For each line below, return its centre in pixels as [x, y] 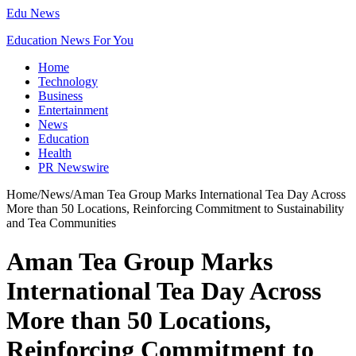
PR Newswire [74, 167]
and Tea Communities [61, 223]
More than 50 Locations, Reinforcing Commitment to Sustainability [175, 209]
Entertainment [73, 110]
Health [55, 153]
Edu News [33, 13]
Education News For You [70, 40]
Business [60, 96]
